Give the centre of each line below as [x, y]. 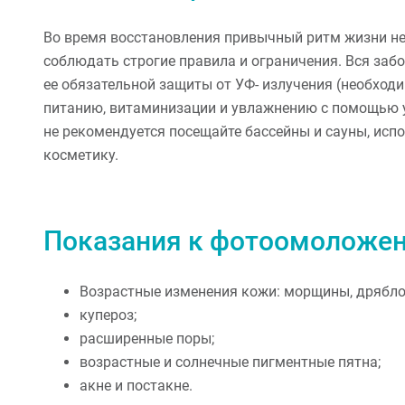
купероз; [108, 316]
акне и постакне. [136, 386]
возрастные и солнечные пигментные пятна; [230, 363]
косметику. [81, 155]
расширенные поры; [147, 339]
